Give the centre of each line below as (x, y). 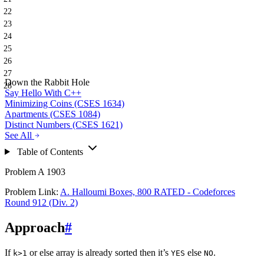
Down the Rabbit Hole (47, 82)
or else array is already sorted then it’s (99, 252)
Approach (35, 227)
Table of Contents (50, 151)
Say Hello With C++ (43, 93)
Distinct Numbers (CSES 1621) (64, 124)
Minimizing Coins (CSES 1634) (65, 103)
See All (18, 135)
